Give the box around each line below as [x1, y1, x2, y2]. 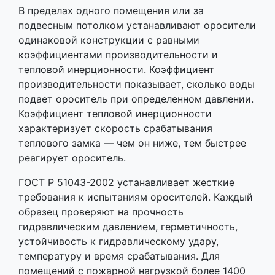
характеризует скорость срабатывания [18, 122, 212, 135]
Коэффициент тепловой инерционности [18, 107, 212, 120]
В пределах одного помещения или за [18, 4, 204, 17]
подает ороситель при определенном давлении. [18, 93, 254, 106]
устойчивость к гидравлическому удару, [18, 235, 219, 248]
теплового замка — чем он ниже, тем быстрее [18, 137, 246, 150]
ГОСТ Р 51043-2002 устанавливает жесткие [18, 176, 234, 189]
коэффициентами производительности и [18, 48, 218, 61]
